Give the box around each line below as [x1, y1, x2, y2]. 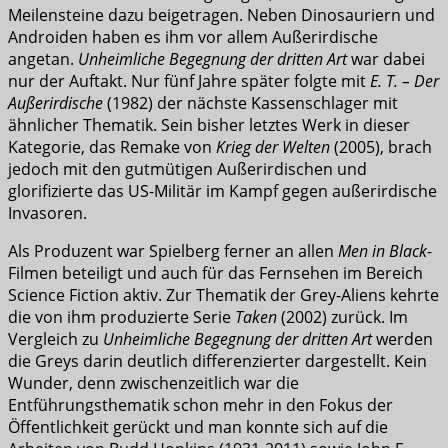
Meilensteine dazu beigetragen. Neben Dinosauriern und [8, 3, 435, 26]
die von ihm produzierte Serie [8, 305, 235, 328]
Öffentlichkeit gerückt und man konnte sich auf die [8, 415, 388, 438]
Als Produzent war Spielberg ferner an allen [8, 239, 338, 262]
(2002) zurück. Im [281, 305, 408, 328]
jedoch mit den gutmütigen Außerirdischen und [8, 157, 367, 180]
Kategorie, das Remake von [8, 135, 216, 158]
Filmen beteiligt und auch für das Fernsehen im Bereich [8, 261, 423, 284]
